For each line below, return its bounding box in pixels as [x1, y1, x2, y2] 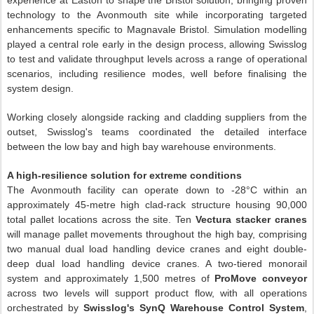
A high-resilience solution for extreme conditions [7, 170, 242, 181]
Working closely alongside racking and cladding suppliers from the [7, 111, 307, 123]
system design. [7, 83, 74, 94]
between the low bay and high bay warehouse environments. [7, 141, 276, 152]
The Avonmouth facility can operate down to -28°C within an [7, 184, 307, 196]
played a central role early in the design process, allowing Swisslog [7, 39, 307, 50]
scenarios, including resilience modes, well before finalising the [7, 68, 307, 79]
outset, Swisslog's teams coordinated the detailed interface [7, 126, 307, 137]
